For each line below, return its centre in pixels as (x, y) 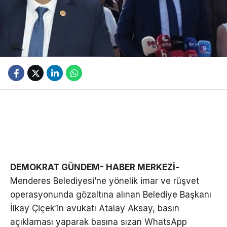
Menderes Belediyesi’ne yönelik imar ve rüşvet (105, 181)
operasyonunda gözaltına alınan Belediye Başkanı (111, 195)
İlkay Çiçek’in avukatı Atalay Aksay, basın (95, 209)
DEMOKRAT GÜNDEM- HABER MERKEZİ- (95, 167)
